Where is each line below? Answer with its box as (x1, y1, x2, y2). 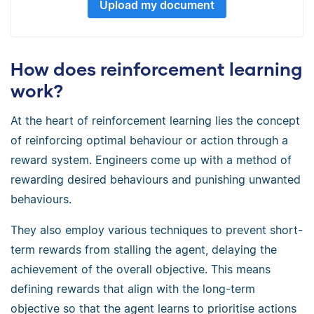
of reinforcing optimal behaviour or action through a (11, 132, 288, 147)
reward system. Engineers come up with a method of (11, 152, 292, 167)
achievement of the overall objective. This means (11, 261, 271, 276)
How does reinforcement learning (11, 58, 302, 80)
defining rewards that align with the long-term (11, 281, 255, 296)
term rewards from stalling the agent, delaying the (11, 242, 277, 257)
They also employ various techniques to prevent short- (11, 222, 303, 237)
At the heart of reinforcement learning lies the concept (11, 113, 300, 128)
